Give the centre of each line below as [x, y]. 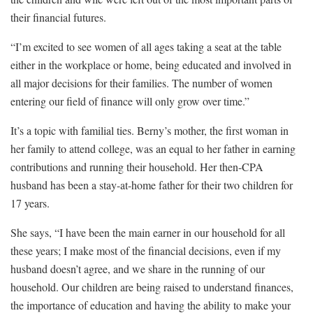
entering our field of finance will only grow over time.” [130, 101]
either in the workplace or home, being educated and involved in [151, 64]
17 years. [30, 203]
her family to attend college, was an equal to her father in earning [153, 148]
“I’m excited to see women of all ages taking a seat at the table [146, 46]
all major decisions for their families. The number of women [141, 82]
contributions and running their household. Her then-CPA [137, 166]
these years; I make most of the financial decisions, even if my [146, 250]
